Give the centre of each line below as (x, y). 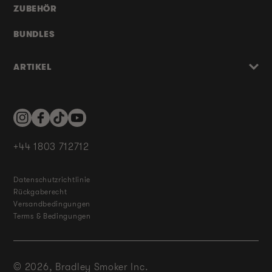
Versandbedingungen (52, 204)
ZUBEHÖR (35, 9)
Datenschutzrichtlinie (52, 180)
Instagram (32, 122)
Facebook (49, 122)
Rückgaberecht (40, 192)
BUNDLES (34, 34)
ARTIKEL (33, 67)
